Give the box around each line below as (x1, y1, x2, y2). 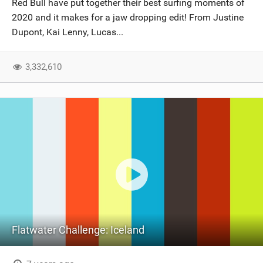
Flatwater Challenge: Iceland (12, 224, 144, 236)
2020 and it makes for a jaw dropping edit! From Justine (12, 12, 244, 23)
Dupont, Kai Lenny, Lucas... (12, 26, 123, 38)
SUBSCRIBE (117, 33, 157, 43)
